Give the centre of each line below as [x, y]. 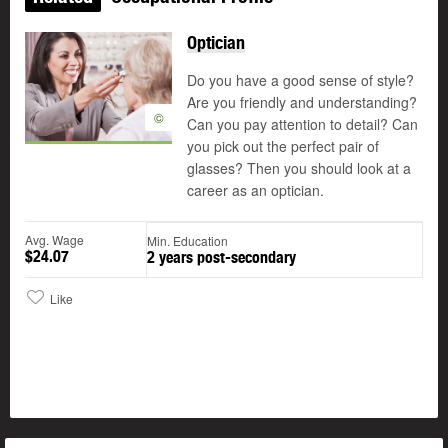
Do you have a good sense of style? [300, 80]
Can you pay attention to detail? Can [302, 124]
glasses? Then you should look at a [299, 168]
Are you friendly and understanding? [302, 102]
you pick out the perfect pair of [283, 146]
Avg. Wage [54, 240]
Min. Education [187, 241]
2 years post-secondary [221, 258]
